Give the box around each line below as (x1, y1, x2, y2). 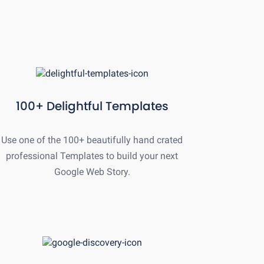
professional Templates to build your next (6, 150, 178, 161)
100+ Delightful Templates (15, 97, 169, 114)
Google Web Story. (54, 166, 130, 177)
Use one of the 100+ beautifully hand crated (1, 134, 183, 146)
